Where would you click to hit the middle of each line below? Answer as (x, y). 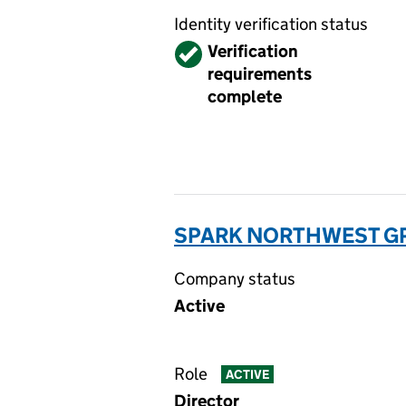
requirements (260, 74)
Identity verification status (271, 24)
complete (245, 97)
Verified (206, 51)
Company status (235, 279)
